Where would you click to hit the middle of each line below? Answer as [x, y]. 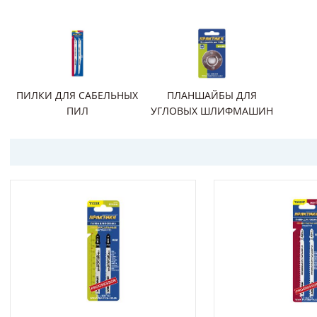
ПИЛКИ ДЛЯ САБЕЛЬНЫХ [77, 95]
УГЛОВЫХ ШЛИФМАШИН [212, 111]
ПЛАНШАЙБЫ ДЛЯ [212, 95]
